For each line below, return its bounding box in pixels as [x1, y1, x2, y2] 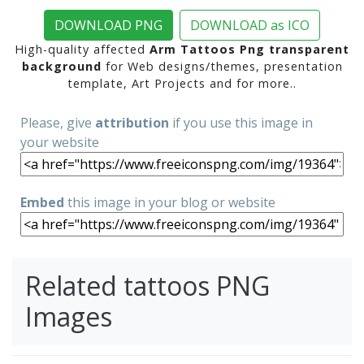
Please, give [20, 114, 95, 132]
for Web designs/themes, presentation [101, 58, 343, 75]
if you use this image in [169, 114, 313, 132]
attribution [95, 114, 169, 132]
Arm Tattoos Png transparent [149, 41, 349, 58]
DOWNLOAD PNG [54, 16, 162, 35]
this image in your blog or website [64, 193, 275, 212]
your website [20, 133, 99, 152]
